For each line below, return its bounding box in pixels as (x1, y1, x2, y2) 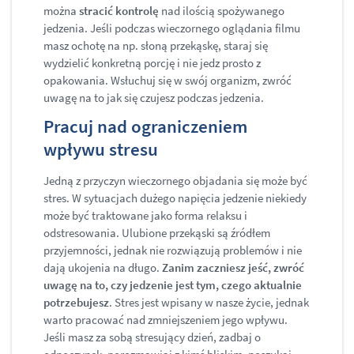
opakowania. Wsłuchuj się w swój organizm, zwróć (43, 73, 292, 88)
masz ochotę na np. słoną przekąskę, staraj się (43, 38, 268, 54)
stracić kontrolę (79, 3, 159, 19)
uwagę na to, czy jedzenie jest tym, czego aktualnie (43, 277, 302, 293)
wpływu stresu (43, 137, 158, 161)
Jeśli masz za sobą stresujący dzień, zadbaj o (43, 330, 261, 345)
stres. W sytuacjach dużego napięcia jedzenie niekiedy (43, 190, 307, 206)
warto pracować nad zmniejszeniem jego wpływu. (43, 312, 288, 328)
